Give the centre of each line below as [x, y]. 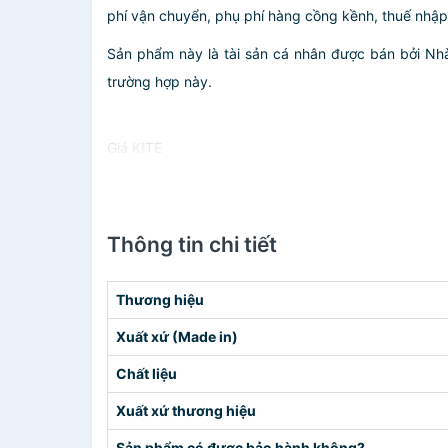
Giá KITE [134, 147]
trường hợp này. [159, 81]
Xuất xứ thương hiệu [186, 410]
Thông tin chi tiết [192, 244]
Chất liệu [146, 373]
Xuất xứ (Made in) [177, 336]
